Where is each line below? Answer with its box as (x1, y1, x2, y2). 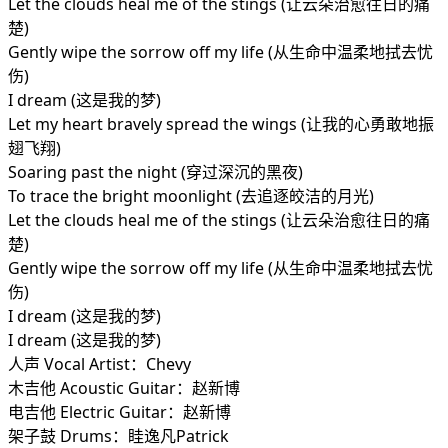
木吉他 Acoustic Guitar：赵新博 (8, 377, 240, 400)
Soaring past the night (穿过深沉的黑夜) (8, 161, 303, 184)
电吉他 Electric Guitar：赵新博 (8, 401, 231, 424)
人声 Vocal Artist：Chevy (8, 353, 191, 376)
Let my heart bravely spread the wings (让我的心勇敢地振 (8, 113, 434, 136)
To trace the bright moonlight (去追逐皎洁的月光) (8, 185, 374, 208)
